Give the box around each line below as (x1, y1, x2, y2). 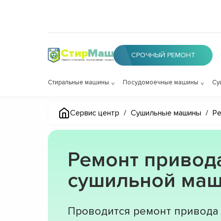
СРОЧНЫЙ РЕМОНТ (131, 51, 195, 59)
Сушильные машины (131, 108, 201, 118)
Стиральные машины (48, 78, 109, 86)
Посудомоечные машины (123, 78, 198, 86)
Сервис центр (70, 108, 119, 118)
